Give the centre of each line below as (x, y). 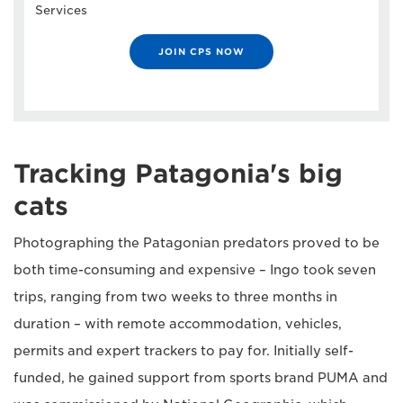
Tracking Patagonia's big (178, 173)
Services (61, 10)
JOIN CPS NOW (201, 51)
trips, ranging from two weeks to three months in (175, 296)
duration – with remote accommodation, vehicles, (178, 323)
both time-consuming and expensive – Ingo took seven (195, 269)
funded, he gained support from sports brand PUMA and (201, 377)
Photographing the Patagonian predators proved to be (197, 242)
